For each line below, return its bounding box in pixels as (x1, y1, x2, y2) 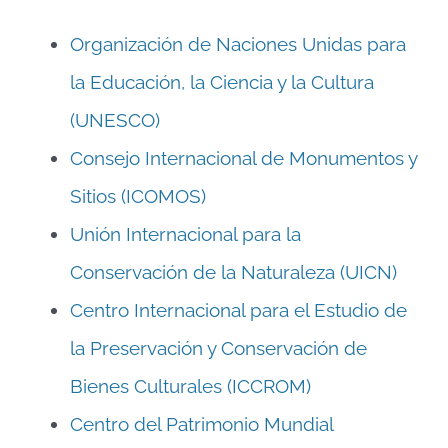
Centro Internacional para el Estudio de (69, 299, 407, 322)
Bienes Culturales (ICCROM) (69, 375, 311, 398)
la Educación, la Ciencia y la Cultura (69, 71, 374, 94)
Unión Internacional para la (69, 223, 301, 246)
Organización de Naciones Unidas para (69, 33, 406, 56)
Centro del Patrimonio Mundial (69, 413, 333, 436)
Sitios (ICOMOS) (69, 185, 206, 208)
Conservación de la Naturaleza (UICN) (69, 261, 397, 284)
